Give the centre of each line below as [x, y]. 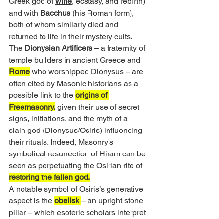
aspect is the [32, 201]
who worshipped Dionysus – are [88, 72]
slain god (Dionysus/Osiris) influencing [77, 131]
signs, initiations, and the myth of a [69, 119]
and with [24, 13]
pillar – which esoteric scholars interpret [78, 213]
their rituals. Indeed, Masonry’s [62, 142]
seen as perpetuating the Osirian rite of [77, 166]
